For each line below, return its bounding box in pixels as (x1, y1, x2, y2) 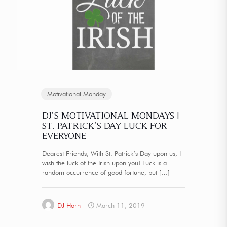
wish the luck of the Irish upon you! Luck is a (42, 158, 167, 167)
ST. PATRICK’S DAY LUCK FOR (42, 120, 167, 131)
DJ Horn (57, 201, 81, 209)
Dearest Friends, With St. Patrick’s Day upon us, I (42, 148, 181, 157)
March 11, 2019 (96, 201, 145, 209)
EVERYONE (42, 130, 86, 141)
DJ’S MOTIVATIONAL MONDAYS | (42, 109, 179, 121)
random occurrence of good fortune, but (42, 168, 157, 176)
